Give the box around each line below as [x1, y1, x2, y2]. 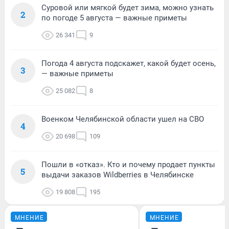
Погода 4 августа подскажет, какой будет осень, [41, 58, 216, 68]
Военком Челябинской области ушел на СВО [41, 114, 204, 124]
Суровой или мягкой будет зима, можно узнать [41, 3, 214, 12]
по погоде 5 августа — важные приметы [41, 13, 187, 22]
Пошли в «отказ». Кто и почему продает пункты [41, 159, 215, 169]
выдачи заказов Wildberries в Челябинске [41, 170, 194, 179]
